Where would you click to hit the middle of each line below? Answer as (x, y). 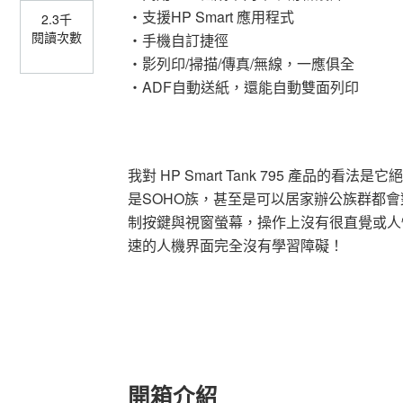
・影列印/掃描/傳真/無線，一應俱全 (241, 63)
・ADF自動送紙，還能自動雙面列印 (243, 87)
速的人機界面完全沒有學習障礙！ (236, 245)
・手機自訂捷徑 (178, 40)
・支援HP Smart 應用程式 (211, 17)
